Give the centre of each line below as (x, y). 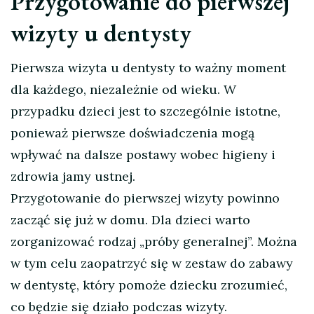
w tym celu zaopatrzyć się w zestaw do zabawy (152, 264)
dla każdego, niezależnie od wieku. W (123, 90)
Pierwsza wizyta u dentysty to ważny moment (148, 68)
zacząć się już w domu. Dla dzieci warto (130, 220)
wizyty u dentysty (101, 33)
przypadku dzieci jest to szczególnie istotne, (145, 111)
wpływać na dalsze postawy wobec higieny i (143, 155)
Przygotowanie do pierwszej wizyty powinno (145, 198)
